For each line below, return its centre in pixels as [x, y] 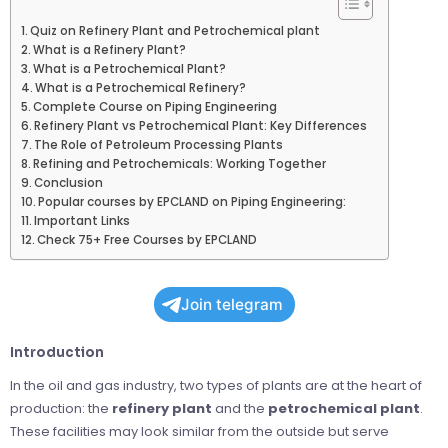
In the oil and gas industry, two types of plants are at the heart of [216, 386]
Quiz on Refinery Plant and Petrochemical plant [175, 31]
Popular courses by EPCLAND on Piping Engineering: [192, 202]
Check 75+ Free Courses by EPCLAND [147, 240]
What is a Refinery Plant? [110, 50]
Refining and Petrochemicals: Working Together [180, 164]
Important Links [82, 221]
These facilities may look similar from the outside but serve [199, 432]
